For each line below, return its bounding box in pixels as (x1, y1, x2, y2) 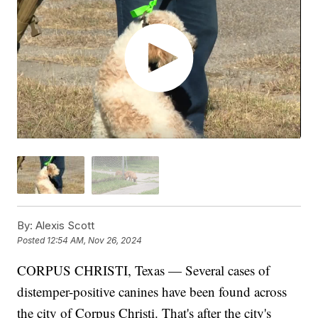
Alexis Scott (33, 218, 95, 232)
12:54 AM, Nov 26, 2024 (47, 235, 143, 246)
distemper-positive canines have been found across (17, 282, 287, 300)
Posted (17, 235, 48, 246)
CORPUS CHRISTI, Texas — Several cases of (17, 261, 270, 279)
